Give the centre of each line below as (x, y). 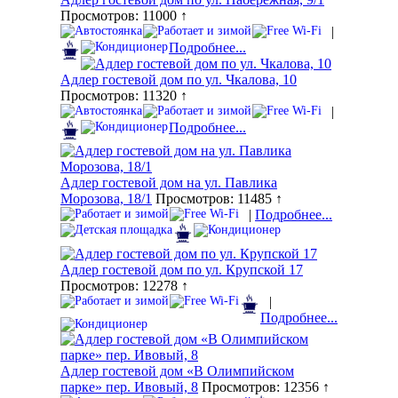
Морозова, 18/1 (106, 199)
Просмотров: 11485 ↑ (217, 199)
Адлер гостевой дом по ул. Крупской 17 (182, 270)
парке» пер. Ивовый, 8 (129, 387)
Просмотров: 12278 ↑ (124, 286)
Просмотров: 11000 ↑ (124, 16)
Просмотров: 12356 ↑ (264, 387)
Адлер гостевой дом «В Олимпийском (177, 371)
